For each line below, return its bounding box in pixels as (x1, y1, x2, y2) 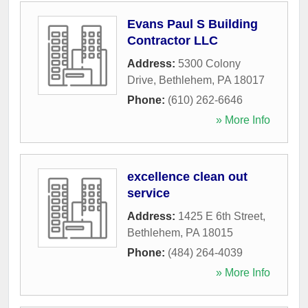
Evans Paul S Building (127, 16, 258, 31)
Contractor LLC (127, 33, 218, 47)
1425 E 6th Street (178, 210, 263, 222)
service (127, 186, 170, 200)
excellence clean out (127, 169, 247, 184)
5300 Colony (178, 57, 241, 69)
